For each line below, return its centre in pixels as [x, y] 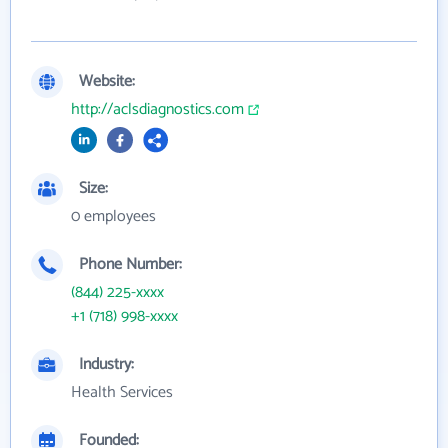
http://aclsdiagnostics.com [157, 109]
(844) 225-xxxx [117, 292]
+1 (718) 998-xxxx [124, 316]
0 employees [113, 216]
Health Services [122, 392]
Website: [107, 81]
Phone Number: [130, 264]
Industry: [106, 364]
